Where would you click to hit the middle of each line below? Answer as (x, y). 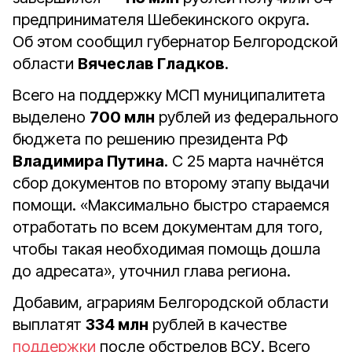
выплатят (49, 324)
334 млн (117, 324)
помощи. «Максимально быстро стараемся (171, 205)
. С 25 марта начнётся (244, 161)
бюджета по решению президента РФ (150, 139)
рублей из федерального (247, 117)
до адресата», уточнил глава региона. (154, 271)
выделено (51, 117)
